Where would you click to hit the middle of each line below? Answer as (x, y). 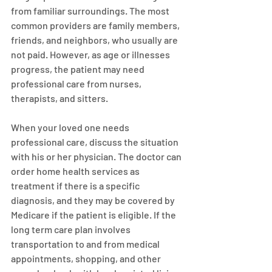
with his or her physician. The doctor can (97, 156)
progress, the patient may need (79, 69)
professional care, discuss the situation (96, 142)
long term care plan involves (72, 229)
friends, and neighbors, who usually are (95, 40)
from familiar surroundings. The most (91, 11)
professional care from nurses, (77, 83)
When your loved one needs (71, 127)
